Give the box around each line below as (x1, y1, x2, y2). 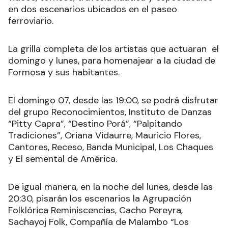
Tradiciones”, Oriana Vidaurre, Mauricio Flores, (8, 129, 201, 142)
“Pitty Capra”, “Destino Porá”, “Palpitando (8, 118, 182, 130)
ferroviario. (8, 15, 56, 27)
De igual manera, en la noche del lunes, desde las (8, 181, 213, 193)
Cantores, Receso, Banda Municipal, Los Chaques (8, 141, 213, 154)
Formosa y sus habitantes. (8, 66, 122, 79)
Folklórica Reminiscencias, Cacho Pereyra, (8, 204, 183, 217)
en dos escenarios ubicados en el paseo (8, 3, 177, 16)
